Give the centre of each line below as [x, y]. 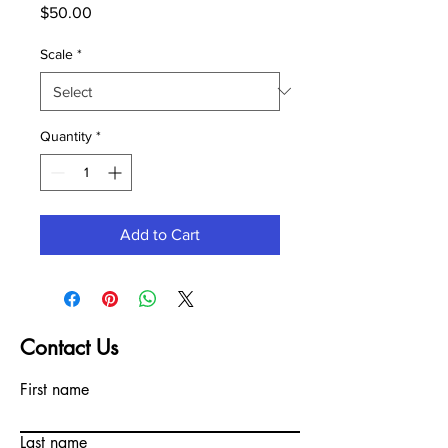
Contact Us [69, 347]
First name [54, 389]
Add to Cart [160, 234]
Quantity [66, 135]
